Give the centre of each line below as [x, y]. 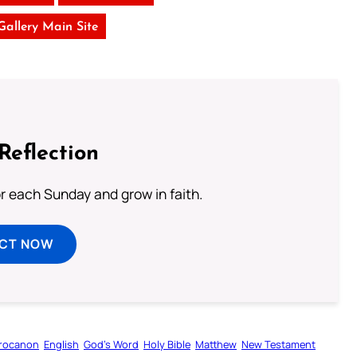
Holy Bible [167, 344]
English [61, 344]
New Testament [279, 344]
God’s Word [111, 344]
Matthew [216, 344]
